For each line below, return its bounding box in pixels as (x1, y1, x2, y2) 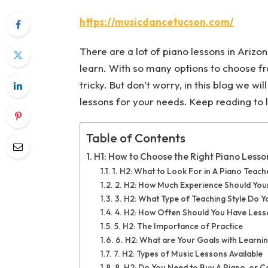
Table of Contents (86, 130, 185, 146)
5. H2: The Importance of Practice (114, 221, 243, 232)
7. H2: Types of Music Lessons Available (113, 248, 263, 260)
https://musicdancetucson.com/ (79, 16, 234, 29)
